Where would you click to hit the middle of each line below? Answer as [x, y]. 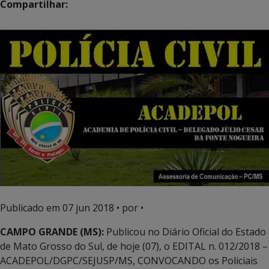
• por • [129, 207]
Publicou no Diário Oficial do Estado [185, 231]
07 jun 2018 [88, 207]
